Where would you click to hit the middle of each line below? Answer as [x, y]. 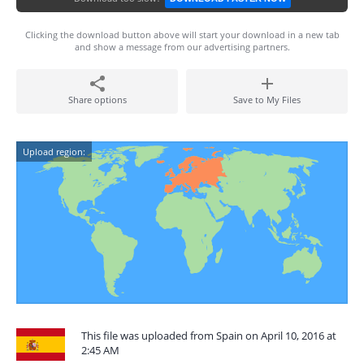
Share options [97, 100]
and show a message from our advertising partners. [182, 47]
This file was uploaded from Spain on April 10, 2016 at [209, 336]
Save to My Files [267, 100]
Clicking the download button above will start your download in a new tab [182, 35]
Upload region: [54, 152]
